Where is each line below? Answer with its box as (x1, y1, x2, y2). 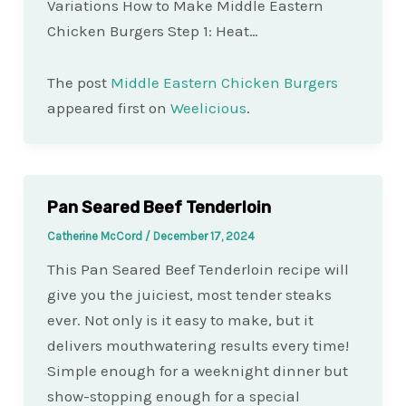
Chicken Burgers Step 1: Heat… (46, 21, 258, 40)
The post (46, 73, 111, 92)
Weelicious (169, 99, 246, 118)
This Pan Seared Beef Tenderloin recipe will (46, 260, 349, 279)
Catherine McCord (46, 229, 145, 244)
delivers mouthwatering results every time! (46, 336, 349, 355)
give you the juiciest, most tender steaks (46, 285, 332, 304)
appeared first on (46, 99, 170, 118)
